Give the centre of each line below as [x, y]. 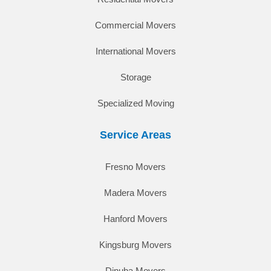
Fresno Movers [135, 166]
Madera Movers [135, 192]
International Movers [135, 51]
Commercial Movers [135, 25]
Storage [135, 77]
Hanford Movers [135, 218]
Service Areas [135, 135]
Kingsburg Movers [135, 244]
